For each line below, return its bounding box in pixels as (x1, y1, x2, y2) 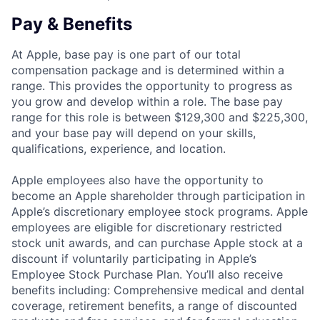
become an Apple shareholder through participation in (11, 188, 305, 203)
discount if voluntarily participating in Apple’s (11, 251, 256, 266)
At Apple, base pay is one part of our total (11, 46, 241, 61)
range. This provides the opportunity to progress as (11, 78, 292, 93)
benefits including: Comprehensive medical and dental (11, 282, 304, 297)
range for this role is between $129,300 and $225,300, (11, 109, 308, 124)
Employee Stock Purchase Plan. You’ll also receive (11, 266, 283, 281)
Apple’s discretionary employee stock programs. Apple (11, 204, 308, 219)
